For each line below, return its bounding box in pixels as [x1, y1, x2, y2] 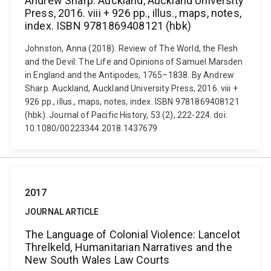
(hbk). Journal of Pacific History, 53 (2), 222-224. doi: [25, 110, 227, 120]
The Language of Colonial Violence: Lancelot [25, 228, 240, 241]
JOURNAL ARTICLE [25, 207, 99, 217]
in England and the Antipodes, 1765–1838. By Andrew [25, 70, 235, 80]
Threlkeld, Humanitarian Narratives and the [25, 241, 232, 253]
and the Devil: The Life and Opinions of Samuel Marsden [25, 57, 243, 67]
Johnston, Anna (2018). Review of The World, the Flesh [25, 44, 238, 53]
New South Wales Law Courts [25, 253, 170, 266]
